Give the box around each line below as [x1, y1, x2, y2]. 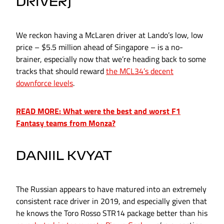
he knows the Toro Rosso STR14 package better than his [16, 207, 207, 219]
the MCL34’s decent [106, 65, 173, 77]
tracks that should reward [16, 65, 106, 77]
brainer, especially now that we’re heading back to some [16, 53, 206, 65]
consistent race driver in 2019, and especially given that [16, 195, 207, 207]
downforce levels [16, 77, 73, 89]
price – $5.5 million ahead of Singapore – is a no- [16, 41, 183, 53]
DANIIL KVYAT [16, 150, 112, 162]
